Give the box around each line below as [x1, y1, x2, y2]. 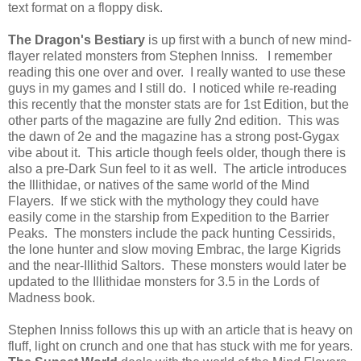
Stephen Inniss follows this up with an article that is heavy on [8, 322, 353, 337]
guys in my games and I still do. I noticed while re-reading [8, 81, 337, 95]
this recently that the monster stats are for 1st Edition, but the [8, 97, 349, 111]
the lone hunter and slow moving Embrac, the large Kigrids [8, 242, 341, 256]
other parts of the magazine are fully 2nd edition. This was [8, 113, 339, 127]
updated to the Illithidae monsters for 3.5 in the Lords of [8, 274, 319, 288]
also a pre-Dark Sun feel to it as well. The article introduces [8, 161, 346, 176]
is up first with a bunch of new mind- [145, 32, 351, 47]
